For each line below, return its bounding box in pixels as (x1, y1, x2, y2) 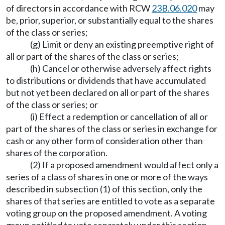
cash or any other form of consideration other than (6, 135, 203, 146)
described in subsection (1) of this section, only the (6, 183, 202, 194)
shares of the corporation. (6, 147, 107, 158)
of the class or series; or (6, 99, 98, 110)
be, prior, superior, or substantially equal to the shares (6, 15, 213, 26)
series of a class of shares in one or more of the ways (6, 171, 208, 182)
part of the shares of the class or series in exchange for (6, 123, 217, 134)
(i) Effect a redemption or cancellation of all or (30, 111, 208, 122)
